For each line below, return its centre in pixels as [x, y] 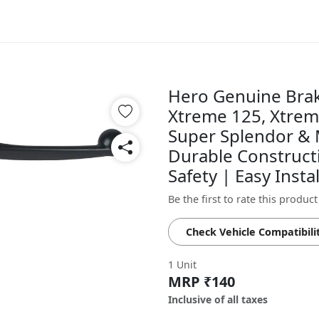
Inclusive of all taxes [218, 299]
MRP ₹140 [202, 282]
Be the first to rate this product [243, 199]
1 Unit [182, 265]
